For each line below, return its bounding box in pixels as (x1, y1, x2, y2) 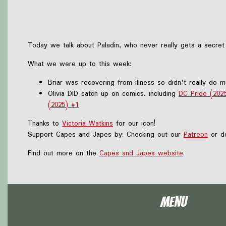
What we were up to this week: (28, 58, 131, 70)
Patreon (184, 129, 208, 140)
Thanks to (28, 118, 62, 129)
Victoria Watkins (62, 118, 113, 129)
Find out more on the (28, 147, 99, 159)
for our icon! (113, 118, 155, 129)
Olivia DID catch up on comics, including (48, 88, 179, 99)
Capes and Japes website (99, 147, 183, 159)
